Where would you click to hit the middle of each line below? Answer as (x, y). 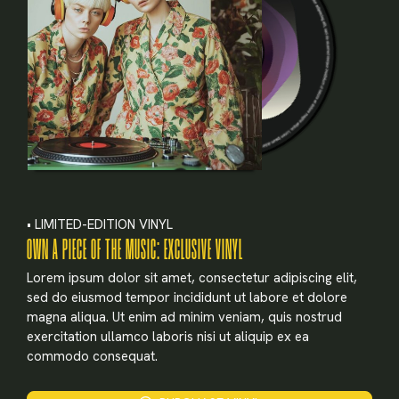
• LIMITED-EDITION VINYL (100, 224)
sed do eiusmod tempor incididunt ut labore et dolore (187, 297)
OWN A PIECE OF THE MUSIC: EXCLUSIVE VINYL (135, 250)
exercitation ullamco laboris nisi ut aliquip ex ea (168, 336)
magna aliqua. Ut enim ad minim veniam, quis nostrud (184, 317)
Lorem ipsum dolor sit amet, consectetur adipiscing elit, (192, 277)
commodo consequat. (92, 356)
